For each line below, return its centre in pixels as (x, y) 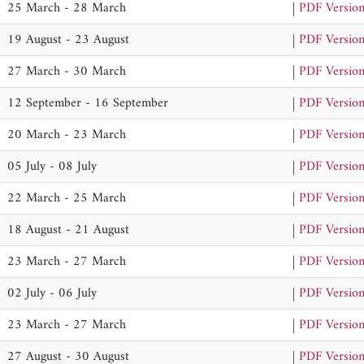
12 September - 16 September (88, 103)
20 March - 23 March (67, 135)
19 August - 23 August (68, 40)
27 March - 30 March (67, 71)
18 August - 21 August (68, 230)
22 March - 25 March (67, 198)
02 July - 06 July (52, 293)
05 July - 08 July (52, 167)
